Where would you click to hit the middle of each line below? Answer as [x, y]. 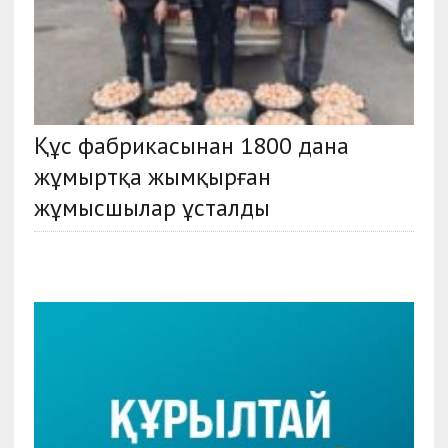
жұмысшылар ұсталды [151, 208]
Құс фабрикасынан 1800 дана [191, 146]
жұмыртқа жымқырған [152, 177]
